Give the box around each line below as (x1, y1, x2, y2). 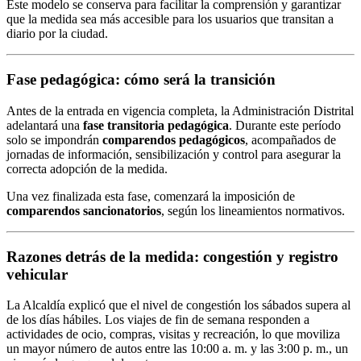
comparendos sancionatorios (6, 203, 161, 218)
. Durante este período (229, 118, 341, 132)
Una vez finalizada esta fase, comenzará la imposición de (6, 189, 295, 203)
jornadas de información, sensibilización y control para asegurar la (6, 147, 341, 161)
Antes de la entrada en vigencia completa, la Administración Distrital (6, 103, 354, 118)
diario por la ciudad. (6, 27, 108, 41)
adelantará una (6, 118, 83, 132)
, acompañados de (245, 132, 336, 147)
